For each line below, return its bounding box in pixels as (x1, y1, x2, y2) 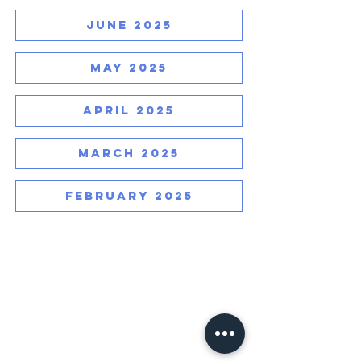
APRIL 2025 (83, 102, 175, 118)
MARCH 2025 (78, 145, 180, 160)
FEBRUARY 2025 (64, 188, 193, 203)
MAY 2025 (90, 60, 168, 75)
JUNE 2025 (85, 17, 172, 32)
